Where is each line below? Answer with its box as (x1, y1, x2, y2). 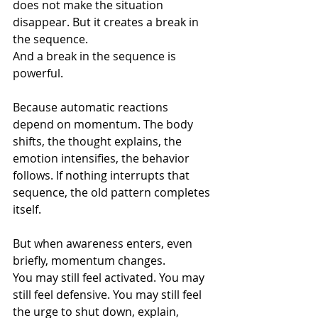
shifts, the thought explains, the (13, 133, 185, 149)
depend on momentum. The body (13, 116, 196, 132)
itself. (13, 202, 41, 217)
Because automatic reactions (13, 99, 171, 115)
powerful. (13, 65, 63, 81)
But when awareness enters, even (13, 236, 195, 251)
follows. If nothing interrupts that (13, 168, 192, 183)
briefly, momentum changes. (13, 253, 165, 268)
